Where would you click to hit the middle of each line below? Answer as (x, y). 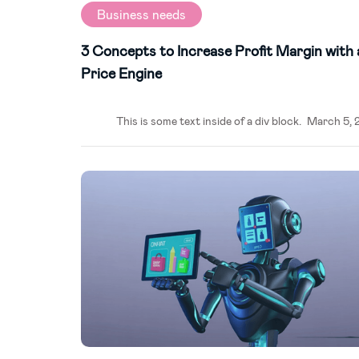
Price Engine (121, 73)
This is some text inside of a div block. (208, 121)
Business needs (141, 14)
